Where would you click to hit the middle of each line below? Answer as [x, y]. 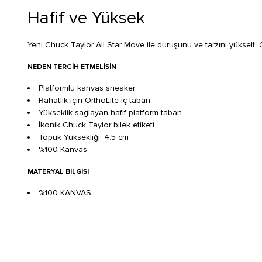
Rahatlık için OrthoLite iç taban [94, 101]
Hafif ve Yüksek [86, 18]
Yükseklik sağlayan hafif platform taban [110, 113]
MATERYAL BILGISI [58, 172]
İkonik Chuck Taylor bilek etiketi [96, 125]
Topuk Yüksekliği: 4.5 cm [84, 137]
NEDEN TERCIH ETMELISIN [72, 67]
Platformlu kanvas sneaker [87, 88]
